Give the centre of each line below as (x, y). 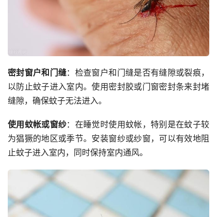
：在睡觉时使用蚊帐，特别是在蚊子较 (138, 124)
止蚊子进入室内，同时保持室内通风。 (78, 152)
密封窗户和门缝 (37, 72)
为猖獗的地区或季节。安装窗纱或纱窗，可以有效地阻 (108, 138)
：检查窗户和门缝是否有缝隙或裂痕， (138, 72)
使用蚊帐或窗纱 (37, 124)
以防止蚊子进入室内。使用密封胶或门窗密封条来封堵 (108, 86)
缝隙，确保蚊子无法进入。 (57, 101)
